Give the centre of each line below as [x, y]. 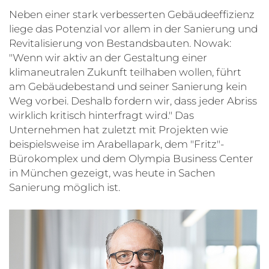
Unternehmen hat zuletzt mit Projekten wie [119, 129]
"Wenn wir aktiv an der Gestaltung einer [108, 57]
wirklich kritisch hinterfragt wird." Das [101, 115]
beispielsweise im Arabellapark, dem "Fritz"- [116, 144]
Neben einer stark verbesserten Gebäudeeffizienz [132, 14]
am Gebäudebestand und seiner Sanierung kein [128, 86]
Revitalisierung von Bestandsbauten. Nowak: [120, 43]
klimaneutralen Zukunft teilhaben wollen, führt [125, 72]
